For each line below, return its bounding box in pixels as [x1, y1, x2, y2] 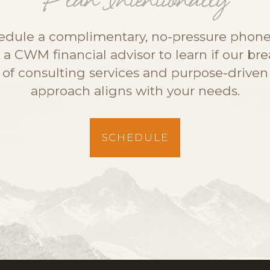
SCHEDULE [101, 131, 169, 143]
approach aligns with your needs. [30, 83, 240, 98]
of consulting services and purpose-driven [2, 65, 268, 80]
